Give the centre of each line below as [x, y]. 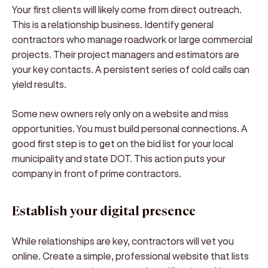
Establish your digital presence [104, 211]
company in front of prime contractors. [97, 173]
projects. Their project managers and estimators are [126, 54]
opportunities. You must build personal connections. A [130, 128]
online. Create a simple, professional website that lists [130, 256]
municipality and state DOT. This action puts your [119, 158]
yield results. [39, 84]
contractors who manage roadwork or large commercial [132, 39]
